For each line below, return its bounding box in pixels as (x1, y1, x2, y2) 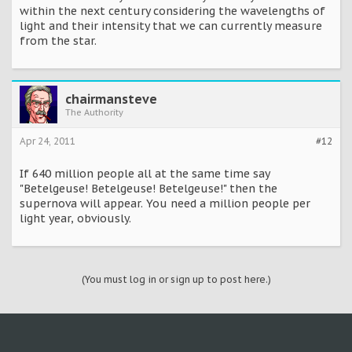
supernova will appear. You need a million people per (20, 196, 310, 211)
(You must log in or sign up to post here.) (81, 273, 271, 285)
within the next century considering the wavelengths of (20, 3, 325, 18)
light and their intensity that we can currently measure (20, 18, 322, 33)
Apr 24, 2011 (20, 134, 75, 147)
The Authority (65, 106, 123, 118)
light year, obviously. (20, 211, 131, 225)
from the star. (20, 33, 97, 48)
